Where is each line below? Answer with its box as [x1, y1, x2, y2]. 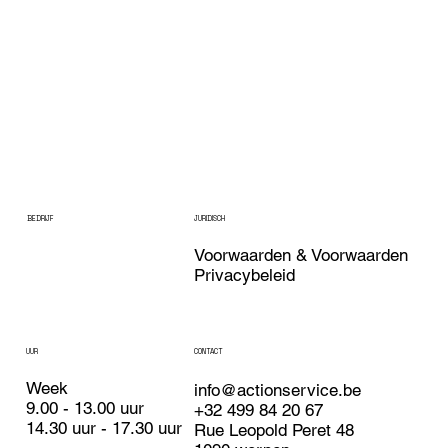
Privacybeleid [194, 265, 296, 286]
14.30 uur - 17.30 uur [26, 417, 183, 438]
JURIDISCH [194, 213, 226, 223]
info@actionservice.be [194, 380, 362, 401]
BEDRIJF [26, 213, 53, 223]
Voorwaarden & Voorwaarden [194, 245, 409, 266]
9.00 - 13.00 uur [26, 397, 145, 418]
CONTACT [194, 347, 224, 357]
